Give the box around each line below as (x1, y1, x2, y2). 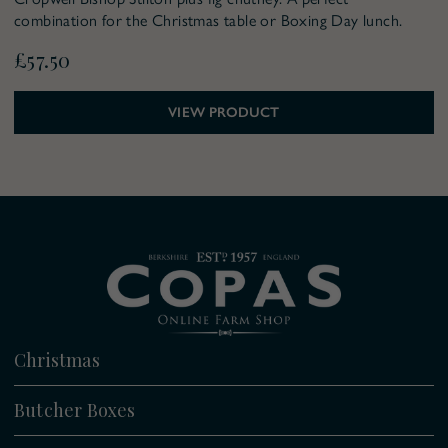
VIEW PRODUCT (168, 103, 280, 121)
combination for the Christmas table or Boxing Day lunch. (14, 10, 403, 30)
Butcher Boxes (14, 397, 136, 422)
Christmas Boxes (14, 423, 123, 443)
